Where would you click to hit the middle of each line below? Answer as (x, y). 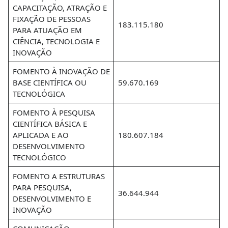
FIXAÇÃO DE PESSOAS (51, 19)
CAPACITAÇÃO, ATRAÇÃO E (60, 8)
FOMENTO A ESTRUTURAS (59, 176)
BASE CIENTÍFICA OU (49, 82)
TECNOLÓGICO (39, 157)
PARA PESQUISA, (42, 187)
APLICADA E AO (40, 135)
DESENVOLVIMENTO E (52, 198)
